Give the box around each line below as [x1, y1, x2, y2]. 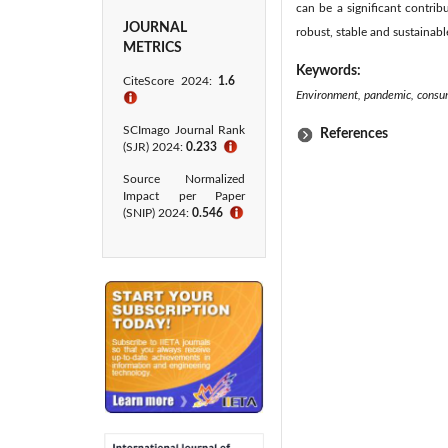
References [314, 127, 388, 141]
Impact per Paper [123, 190, 245, 202]
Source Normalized [123, 173, 245, 185]
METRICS [123, 41, 182, 55]
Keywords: [296, 64, 364, 78]
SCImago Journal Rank [123, 124, 245, 136]
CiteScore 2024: [123, 75, 219, 87]
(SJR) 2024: [123, 141, 186, 153]
